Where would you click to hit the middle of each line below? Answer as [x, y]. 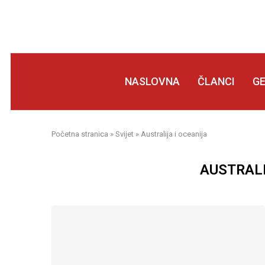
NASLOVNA [152, 81]
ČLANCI [216, 81]
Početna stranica [80, 134]
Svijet [125, 134]
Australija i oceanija [174, 134]
